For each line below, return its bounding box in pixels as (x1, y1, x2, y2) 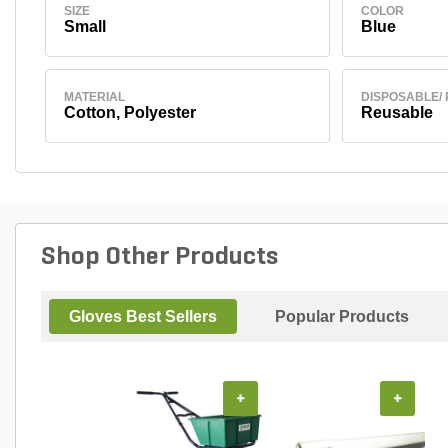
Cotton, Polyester (63, 103, 196, 121)
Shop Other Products (41, 243, 278, 271)
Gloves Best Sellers (69, 307, 217, 325)
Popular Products (275, 307, 409, 325)
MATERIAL (63, 89, 125, 104)
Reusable (360, 103, 433, 121)
